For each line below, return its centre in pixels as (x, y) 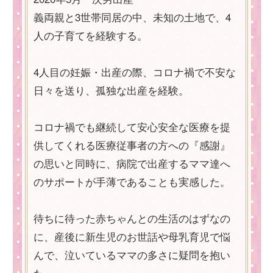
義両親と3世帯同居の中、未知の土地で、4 (132, 17)
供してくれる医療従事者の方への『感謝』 (132, 145)
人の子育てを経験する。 (90, 35)
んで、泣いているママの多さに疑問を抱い (132, 255)
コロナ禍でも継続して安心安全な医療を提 (132, 127)
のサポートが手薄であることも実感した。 (132, 182)
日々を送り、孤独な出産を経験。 (111, 90)
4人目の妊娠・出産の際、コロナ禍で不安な (135, 72)
